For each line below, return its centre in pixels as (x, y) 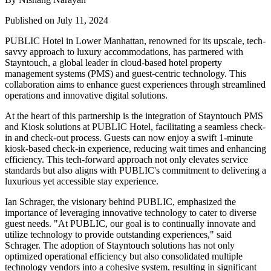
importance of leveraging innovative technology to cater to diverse (131, 213)
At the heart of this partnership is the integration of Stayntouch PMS (134, 116)
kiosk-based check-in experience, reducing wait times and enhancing (135, 149)
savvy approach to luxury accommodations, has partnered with (124, 52)
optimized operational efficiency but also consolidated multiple (124, 256)
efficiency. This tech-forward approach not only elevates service (126, 160)
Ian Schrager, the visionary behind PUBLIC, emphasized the (120, 202)
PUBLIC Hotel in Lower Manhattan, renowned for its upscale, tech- (135, 41)
